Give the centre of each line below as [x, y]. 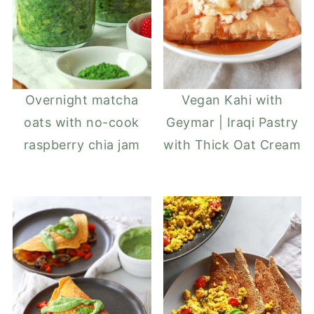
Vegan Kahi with [232, 100]
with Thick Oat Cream [232, 145]
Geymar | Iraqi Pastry [232, 123]
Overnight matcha [82, 100]
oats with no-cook [82, 123]
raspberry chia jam [82, 145]
